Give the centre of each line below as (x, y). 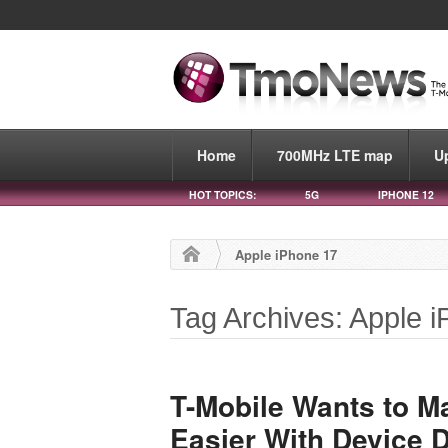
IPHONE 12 (406, 194)
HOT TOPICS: (222, 194)
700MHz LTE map (335, 154)
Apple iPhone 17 (286, 254)
